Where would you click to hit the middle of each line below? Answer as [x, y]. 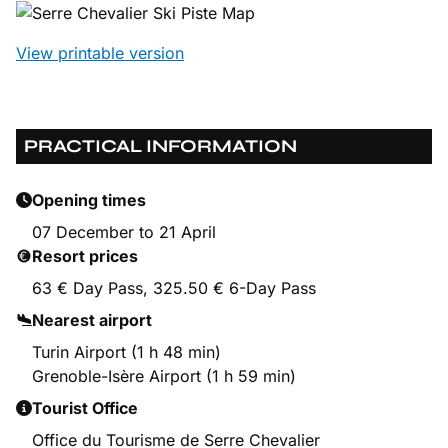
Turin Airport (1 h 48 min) [126, 352]
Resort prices [85, 256]
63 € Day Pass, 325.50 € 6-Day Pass [174, 288]
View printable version [100, 53]
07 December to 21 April [124, 232]
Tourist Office [85, 408]
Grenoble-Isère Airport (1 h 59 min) [164, 376]
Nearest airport [92, 320]
